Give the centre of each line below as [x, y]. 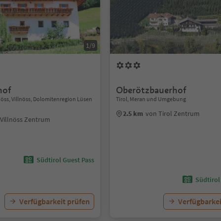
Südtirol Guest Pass [66, 160]
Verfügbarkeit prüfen [55, 201]
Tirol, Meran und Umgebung [151, 99]
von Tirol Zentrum [173, 113]
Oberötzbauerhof [151, 90]
